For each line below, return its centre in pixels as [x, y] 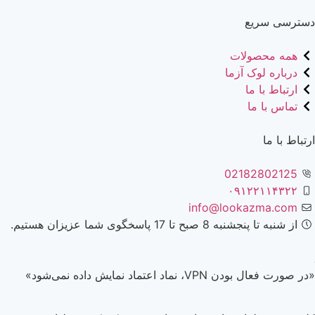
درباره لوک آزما [261, 72]
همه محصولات [264, 55]
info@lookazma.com [243, 207]
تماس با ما [272, 106]
